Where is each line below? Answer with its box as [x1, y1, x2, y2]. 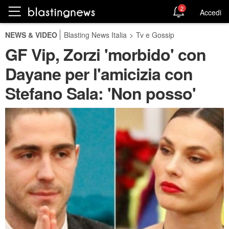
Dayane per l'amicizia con [5, 62, 193, 85]
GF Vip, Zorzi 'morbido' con [5, 42, 206, 66]
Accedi [200, 7, 221, 17]
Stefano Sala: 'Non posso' [5, 81, 196, 105]
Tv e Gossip [136, 30, 174, 40]
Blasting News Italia [64, 30, 127, 40]
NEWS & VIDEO [5, 30, 57, 40]
